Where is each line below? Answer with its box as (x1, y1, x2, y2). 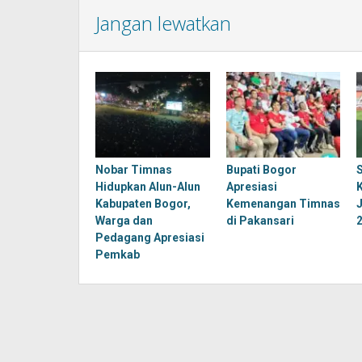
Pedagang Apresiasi (95, 231, 204, 245)
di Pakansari (225, 214, 294, 228)
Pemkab (95, 248, 140, 262)
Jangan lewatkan (95, 10, 231, 36)
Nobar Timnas (95, 163, 172, 177)
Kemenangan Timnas (225, 197, 340, 211)
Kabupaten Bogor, (95, 197, 191, 211)
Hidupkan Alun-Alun (95, 180, 200, 194)
